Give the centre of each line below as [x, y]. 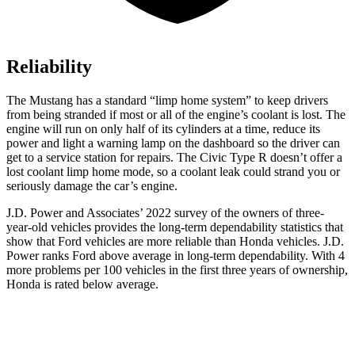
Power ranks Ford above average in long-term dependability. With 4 [176, 256]
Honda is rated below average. [82, 284]
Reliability [49, 67]
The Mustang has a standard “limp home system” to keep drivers [167, 101]
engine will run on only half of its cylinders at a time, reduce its [163, 129]
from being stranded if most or [83, 115]
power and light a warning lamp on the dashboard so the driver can [173, 143]
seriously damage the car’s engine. [92, 186]
